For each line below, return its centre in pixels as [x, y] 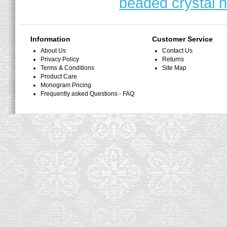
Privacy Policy [60, 59]
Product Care [59, 77]
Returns [173, 59]
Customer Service [182, 39]
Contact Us [177, 51]
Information [50, 39]
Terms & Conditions [67, 68]
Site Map [174, 68]
